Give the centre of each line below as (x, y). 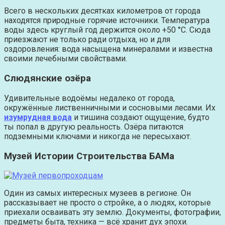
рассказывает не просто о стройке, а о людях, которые (107, 203)
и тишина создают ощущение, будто (141, 117)
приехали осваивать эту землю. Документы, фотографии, (113, 212)
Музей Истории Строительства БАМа (89, 156)
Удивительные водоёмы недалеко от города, (89, 98)
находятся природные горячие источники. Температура (107, 21)
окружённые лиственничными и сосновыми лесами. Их (110, 107)
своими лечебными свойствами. (66, 59)
